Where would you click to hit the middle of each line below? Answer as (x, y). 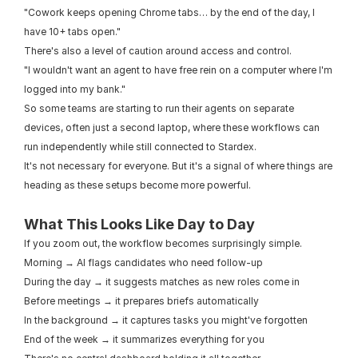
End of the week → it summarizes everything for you (144, 339)
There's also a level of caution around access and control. (158, 51)
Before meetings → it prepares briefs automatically (141, 301)
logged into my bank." (75, 89)
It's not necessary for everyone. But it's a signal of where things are (178, 166)
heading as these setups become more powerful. (137, 185)
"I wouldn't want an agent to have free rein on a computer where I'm (178, 70)
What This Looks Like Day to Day (139, 224)
